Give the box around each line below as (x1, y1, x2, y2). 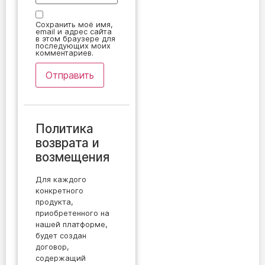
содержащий (35, 253, 86, 263)
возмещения (35, 149, 109, 164)
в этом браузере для (35, 34, 115, 43)
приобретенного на (35, 208, 109, 218)
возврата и (35, 135, 99, 150)
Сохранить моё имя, (35, 20, 113, 29)
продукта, (35, 197, 73, 206)
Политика (35, 121, 93, 136)
